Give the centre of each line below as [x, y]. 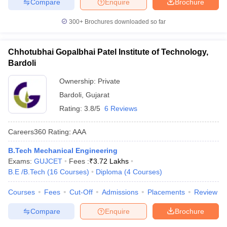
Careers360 [27, 131]
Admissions [120, 192]
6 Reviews [121, 108]
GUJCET [48, 161]
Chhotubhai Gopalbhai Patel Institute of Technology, [108, 52]
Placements [166, 192]
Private [109, 81]
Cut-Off [81, 192]
